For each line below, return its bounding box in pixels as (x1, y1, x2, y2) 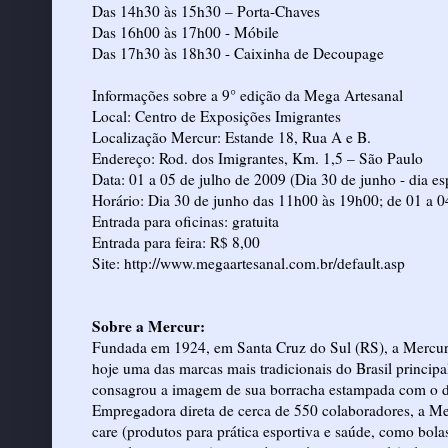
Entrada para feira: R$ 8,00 (92, 231, 260, 252)
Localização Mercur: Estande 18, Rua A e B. (92, 126, 371, 147)
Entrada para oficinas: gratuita (92, 210, 279, 231)
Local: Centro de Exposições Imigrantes (92, 105, 341, 126)
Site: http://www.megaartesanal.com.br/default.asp (92, 252, 405, 273)
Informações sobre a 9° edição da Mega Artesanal (92, 84, 403, 105)
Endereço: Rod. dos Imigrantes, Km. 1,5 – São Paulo (92, 147, 423, 168)
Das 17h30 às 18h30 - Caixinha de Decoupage (92, 42, 384, 63)
